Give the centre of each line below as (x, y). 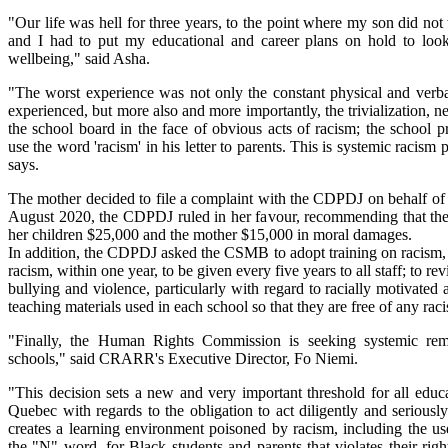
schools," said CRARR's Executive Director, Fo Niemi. (183, 358)
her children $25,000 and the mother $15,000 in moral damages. (210, 234)
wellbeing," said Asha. (79, 58)
